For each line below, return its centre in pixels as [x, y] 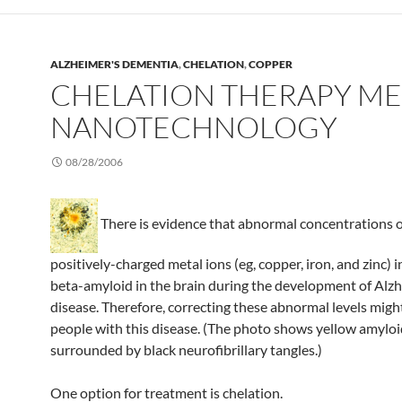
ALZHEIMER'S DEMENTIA [114, 65]
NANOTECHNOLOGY [194, 127]
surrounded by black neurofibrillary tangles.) [186, 349]
